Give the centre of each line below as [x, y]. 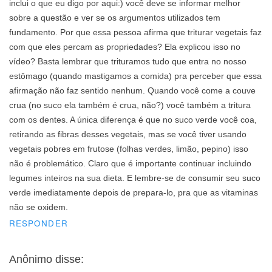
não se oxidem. [39, 208]
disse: [70, 260]
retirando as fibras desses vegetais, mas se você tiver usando [128, 135]
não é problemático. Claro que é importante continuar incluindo [130, 164]
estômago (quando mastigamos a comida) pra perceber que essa [135, 76]
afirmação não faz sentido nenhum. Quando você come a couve [132, 91]
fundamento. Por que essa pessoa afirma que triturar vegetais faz [135, 33]
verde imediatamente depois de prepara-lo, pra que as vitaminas [134, 193]
